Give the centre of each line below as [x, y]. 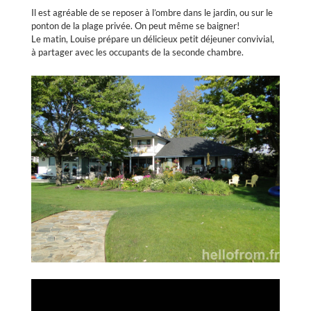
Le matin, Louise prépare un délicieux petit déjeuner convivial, [152, 39]
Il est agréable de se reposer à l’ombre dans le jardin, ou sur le [152, 12]
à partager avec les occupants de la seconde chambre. [137, 52]
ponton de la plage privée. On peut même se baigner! [135, 25]
